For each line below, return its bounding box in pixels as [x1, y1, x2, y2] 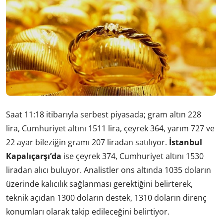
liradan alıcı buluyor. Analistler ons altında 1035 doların [6, 164, 211, 175]
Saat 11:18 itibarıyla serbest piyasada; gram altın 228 [6, 109, 201, 120]
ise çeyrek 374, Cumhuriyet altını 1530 [61, 150, 204, 162]
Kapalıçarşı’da [6, 150, 61, 162]
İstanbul [169, 136, 202, 148]
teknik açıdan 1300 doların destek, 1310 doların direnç [6, 192, 207, 203]
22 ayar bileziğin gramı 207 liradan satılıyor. [6, 136, 169, 148]
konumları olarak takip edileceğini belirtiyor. [6, 206, 169, 217]
